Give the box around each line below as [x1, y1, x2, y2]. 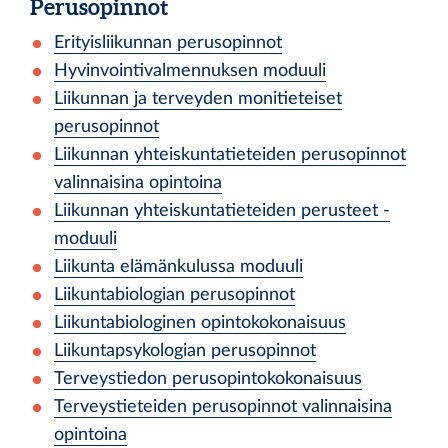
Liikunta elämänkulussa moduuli [54, 258, 303, 275]
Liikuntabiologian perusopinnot [54, 286, 295, 303]
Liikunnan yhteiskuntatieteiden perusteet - [54, 202, 390, 219]
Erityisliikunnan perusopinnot [54, 34, 282, 51]
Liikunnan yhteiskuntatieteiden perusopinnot [54, 146, 406, 163]
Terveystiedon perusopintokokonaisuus [54, 370, 362, 387]
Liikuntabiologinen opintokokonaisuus [54, 314, 346, 331]
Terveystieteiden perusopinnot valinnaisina [54, 398, 392, 415]
